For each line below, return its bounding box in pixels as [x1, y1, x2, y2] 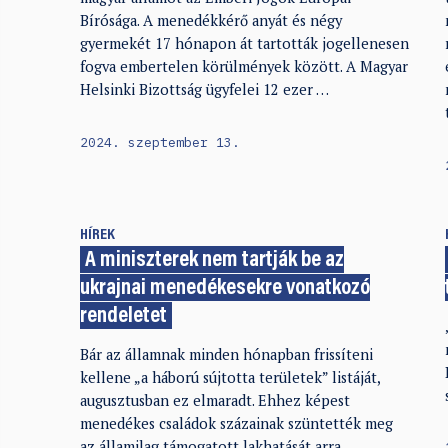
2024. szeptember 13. [79, 133, 240, 150]
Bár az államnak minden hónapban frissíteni [79, 344, 373, 364]
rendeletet [79, 305, 167, 329]
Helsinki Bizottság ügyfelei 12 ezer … [79, 80, 329, 100]
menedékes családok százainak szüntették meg [79, 413, 393, 433]
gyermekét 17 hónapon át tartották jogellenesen [79, 34, 409, 54]
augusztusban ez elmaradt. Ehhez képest [79, 390, 350, 410]
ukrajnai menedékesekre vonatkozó [79, 277, 370, 301]
